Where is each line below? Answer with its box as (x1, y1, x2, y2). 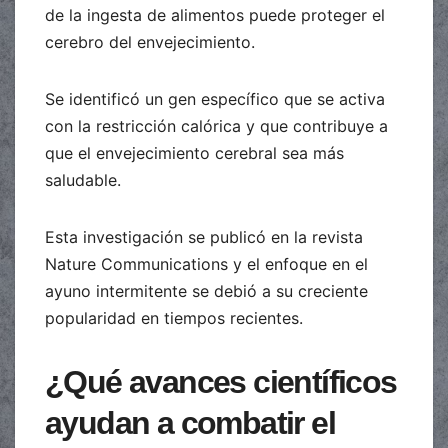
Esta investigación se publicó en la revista (45, 226, 363, 247)
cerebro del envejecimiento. (45, 31, 255, 52)
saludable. (45, 169, 121, 190)
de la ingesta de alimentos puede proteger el (45, 4, 385, 25)
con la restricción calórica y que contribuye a (45, 115, 388, 136)
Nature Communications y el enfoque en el (45, 253, 368, 274)
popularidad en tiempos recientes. (45, 307, 303, 328)
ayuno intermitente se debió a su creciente (45, 280, 368, 301)
